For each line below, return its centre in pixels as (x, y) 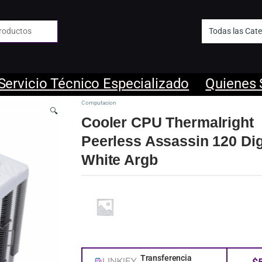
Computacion (99, 102)
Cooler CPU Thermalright (168, 122)
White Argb (120, 159)
